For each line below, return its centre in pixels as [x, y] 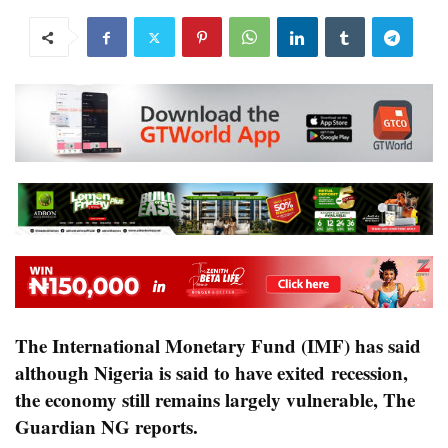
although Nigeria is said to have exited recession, [211, 373]
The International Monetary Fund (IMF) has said [218, 346]
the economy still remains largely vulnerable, [199, 400]
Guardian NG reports [104, 427]
